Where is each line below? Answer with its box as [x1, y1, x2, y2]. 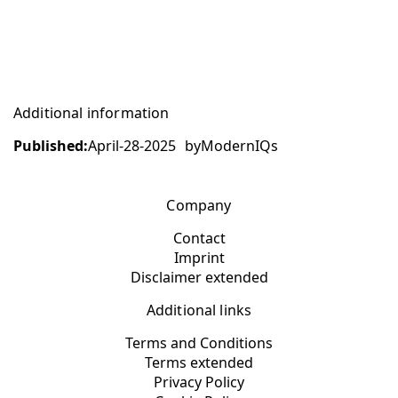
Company [166, 195, 232, 215]
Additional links [146, 299, 252, 320]
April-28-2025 [88, 135, 176, 155]
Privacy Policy [154, 371, 244, 392]
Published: [13, 135, 88, 155]
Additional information [13, 102, 170, 123]
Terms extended [145, 352, 253, 372]
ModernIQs [201, 135, 278, 155]
